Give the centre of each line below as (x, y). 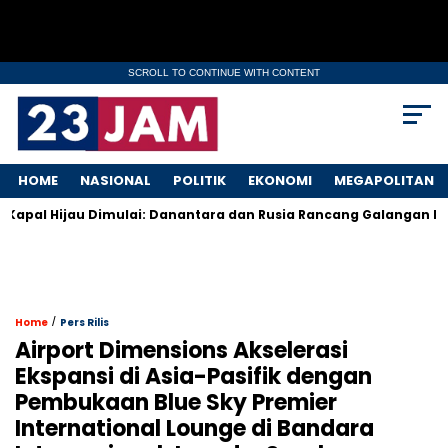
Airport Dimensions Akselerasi (181, 351)
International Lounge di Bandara (194, 429)
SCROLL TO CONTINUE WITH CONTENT (224, 72)
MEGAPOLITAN (384, 181)
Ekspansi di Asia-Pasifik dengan (193, 377)
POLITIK (199, 181)
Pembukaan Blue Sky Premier (176, 403)
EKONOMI (280, 181)
